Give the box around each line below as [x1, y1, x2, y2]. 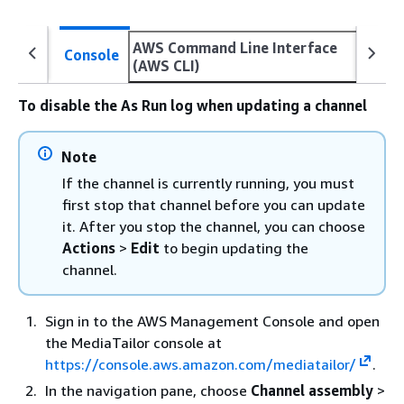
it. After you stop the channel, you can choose [62, 217, 365, 235]
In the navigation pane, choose [45, 381, 251, 399]
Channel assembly [251, 381, 373, 399]
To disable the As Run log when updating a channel [18, 96, 367, 115]
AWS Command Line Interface [133, 39, 337, 57]
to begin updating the [160, 239, 308, 257]
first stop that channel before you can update [62, 196, 365, 214]
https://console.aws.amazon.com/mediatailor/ [45, 355, 356, 373]
